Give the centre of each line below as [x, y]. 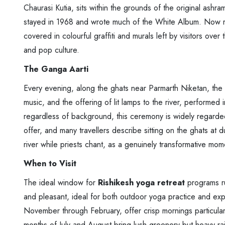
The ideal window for [61, 182]
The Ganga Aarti [56, 69]
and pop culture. [51, 50]
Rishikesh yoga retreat [141, 182]
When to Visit [50, 163]
